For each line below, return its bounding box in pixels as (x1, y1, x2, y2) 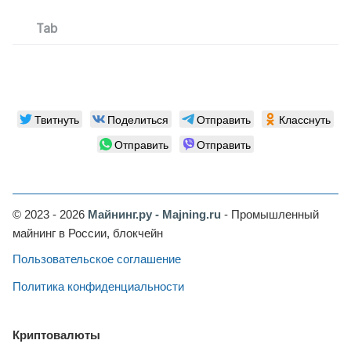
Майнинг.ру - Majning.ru (88, 208, 221, 221)
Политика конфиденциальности (13, 280, 184, 293)
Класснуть (279, 111, 331, 127)
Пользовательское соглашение (13, 252, 181, 266)
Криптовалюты (13, 328, 100, 342)
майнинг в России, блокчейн (13, 226, 163, 240)
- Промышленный (221, 208, 319, 221)
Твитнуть (34, 111, 79, 127)
